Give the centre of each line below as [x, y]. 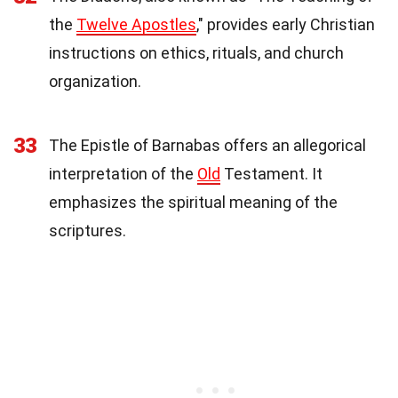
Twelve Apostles [136, 25]
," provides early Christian [286, 25]
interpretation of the [123, 174]
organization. [95, 82]
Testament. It [271, 174]
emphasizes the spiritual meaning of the [193, 203]
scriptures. [88, 231]
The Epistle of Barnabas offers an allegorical [207, 146]
